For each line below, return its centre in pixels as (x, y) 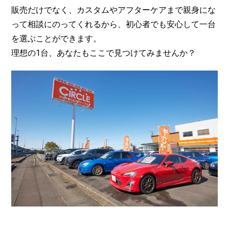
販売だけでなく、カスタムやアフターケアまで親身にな (113, 10)
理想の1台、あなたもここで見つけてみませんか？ (104, 53)
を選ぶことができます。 (56, 39)
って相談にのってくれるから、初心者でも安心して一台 (113, 25)
